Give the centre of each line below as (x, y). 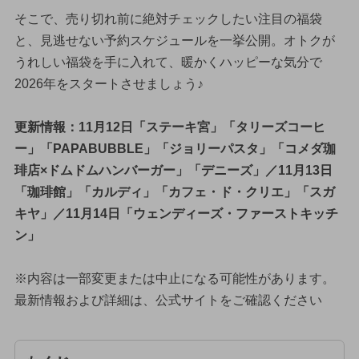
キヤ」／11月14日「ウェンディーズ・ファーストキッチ (176, 213)
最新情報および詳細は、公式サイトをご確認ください (168, 300)
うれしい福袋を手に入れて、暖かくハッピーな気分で (168, 62)
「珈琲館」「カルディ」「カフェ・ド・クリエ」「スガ (174, 192)
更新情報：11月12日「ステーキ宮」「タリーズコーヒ (169, 127)
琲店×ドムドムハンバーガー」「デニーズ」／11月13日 (173, 170)
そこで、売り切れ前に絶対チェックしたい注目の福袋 (168, 18)
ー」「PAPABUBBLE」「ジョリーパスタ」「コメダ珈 (175, 148)
